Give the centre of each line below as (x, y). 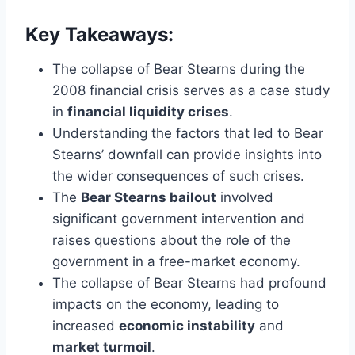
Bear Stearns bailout (149, 197)
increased (86, 325)
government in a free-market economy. (176, 261)
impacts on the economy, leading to (166, 304)
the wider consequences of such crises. (178, 176)
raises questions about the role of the (172, 240)
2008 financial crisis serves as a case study (191, 90)
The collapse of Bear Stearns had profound (189, 282)
